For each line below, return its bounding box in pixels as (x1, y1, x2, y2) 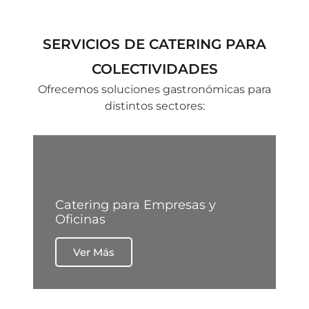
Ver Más (73, 246, 114, 259)
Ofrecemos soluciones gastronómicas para (38, 83, 271, 97)
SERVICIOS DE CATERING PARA (43, 36, 266, 53)
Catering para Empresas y (55, 197, 216, 213)
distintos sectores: (104, 99, 205, 113)
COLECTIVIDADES (91, 61, 218, 78)
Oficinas (55, 212, 106, 228)
